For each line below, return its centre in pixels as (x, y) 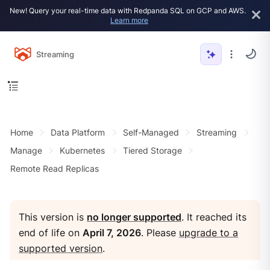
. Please (160, 233)
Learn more (129, 20)
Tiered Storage (152, 151)
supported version (61, 248)
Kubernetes (83, 151)
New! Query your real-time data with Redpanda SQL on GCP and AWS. (128, 11)
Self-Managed (151, 133)
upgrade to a (209, 233)
